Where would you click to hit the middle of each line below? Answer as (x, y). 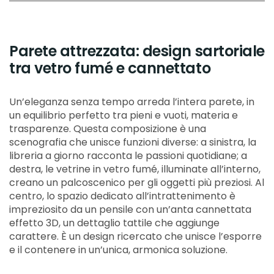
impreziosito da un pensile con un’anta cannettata (130, 210)
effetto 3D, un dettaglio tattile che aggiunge (114, 223)
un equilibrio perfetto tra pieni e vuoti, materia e (124, 116)
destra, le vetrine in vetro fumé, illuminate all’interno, (135, 169)
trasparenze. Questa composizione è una (108, 129)
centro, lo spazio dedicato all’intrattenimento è (122, 196)
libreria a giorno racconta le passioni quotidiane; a (128, 156)
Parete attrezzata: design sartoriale (137, 51)
